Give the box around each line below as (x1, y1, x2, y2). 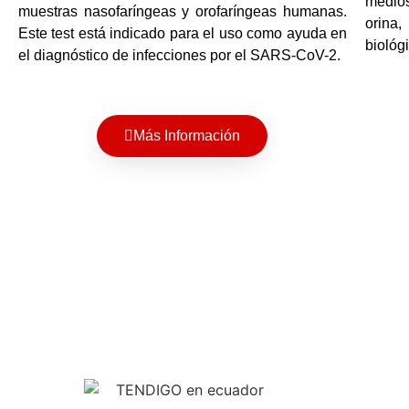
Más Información (133, 127, 241, 143)
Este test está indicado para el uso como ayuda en (18, 26, 347, 42)
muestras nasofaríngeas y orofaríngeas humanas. (18, 4, 347, 20)
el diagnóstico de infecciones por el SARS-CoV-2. (18, 47, 341, 64)
